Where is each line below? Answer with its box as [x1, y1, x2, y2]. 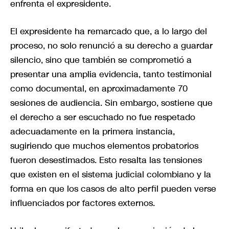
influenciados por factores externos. [10, 197, 155, 210]
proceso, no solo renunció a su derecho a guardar [10, 39, 213, 52]
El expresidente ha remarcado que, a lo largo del [10, 25, 207, 38]
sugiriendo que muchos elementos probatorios [10, 140, 198, 152]
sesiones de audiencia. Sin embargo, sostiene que [10, 97, 213, 109]
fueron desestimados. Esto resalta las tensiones [10, 154, 202, 167]
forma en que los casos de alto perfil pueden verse [10, 182, 216, 195]
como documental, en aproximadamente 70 [10, 82, 188, 95]
